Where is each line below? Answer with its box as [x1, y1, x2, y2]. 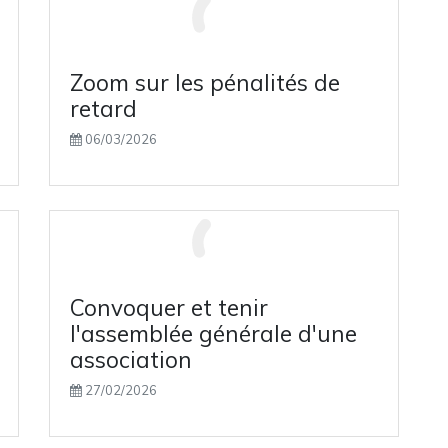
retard [70, 94, 137, 123]
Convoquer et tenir [70, 293, 268, 322]
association [70, 345, 192, 374]
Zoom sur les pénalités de [70, 68, 340, 97]
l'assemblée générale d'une [70, 319, 357, 348]
